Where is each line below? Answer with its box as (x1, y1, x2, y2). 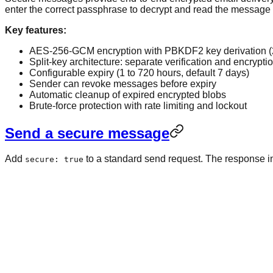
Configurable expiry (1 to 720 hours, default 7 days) (29, 67, 249, 78)
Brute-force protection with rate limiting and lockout (29, 100, 247, 111)
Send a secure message (5, 124, 169, 141)
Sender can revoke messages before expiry (29, 78, 216, 89)
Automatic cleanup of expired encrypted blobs (29, 89, 226, 100)
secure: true (25, 155, 83, 165)
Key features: (5, 24, 66, 35)
